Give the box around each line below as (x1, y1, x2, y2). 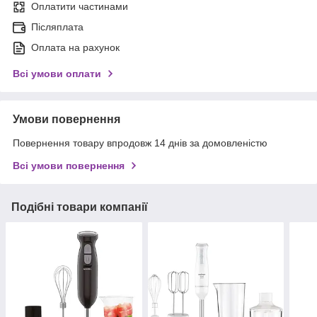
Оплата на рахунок (31, 41, 120, 53)
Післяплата (31, 21, 83, 33)
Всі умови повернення (13, 159, 125, 171)
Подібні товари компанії (11, 200, 148, 213)
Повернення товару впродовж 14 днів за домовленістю (13, 137, 267, 149)
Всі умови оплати (13, 67, 101, 79)
